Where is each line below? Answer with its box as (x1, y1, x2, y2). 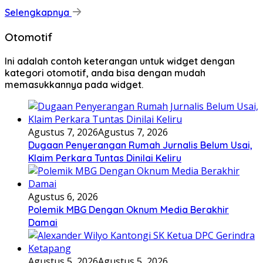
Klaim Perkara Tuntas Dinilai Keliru (28, 151, 181, 164)
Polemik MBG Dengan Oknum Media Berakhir (28, 203, 229, 215)
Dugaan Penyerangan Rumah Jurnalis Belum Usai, (28, 139, 252, 151)
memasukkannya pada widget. (5, 78, 143, 90)
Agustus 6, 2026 (28, 190, 98, 203)
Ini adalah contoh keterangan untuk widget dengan (5, 55, 235, 67)
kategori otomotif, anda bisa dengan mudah (5, 66, 205, 79)
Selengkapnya (5, 6, 72, 19)
